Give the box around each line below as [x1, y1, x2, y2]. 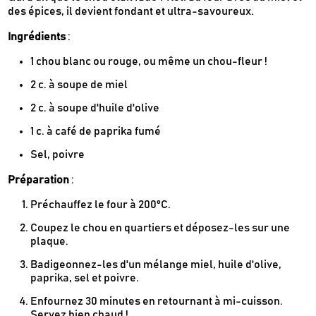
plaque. [30, 236, 69, 248]
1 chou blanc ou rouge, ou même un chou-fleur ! [30, 56, 268, 68]
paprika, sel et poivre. [30, 272, 140, 284]
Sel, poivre [30, 149, 85, 161]
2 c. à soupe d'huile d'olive [30, 102, 160, 114]
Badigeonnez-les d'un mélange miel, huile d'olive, [30, 259, 282, 271]
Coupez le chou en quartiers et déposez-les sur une [30, 222, 291, 234]
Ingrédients [8, 31, 66, 43]
